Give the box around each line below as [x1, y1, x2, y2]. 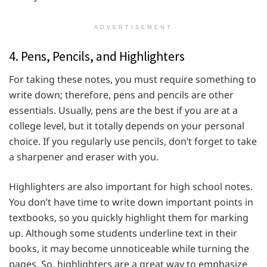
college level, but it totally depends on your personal [9, 119, 244, 133]
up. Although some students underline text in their [9, 226, 237, 240]
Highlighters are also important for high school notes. [9, 180, 253, 194]
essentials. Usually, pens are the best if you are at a [9, 104, 238, 117]
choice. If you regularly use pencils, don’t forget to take [9, 135, 257, 148]
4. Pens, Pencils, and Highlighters [9, 48, 185, 64]
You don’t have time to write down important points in [9, 195, 253, 209]
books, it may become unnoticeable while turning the [9, 242, 249, 256]
